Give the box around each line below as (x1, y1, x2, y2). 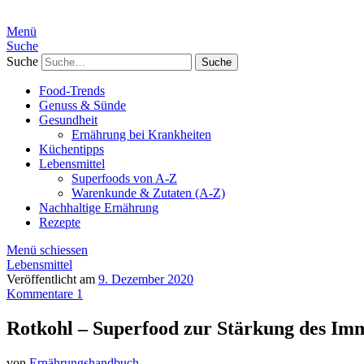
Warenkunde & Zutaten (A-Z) (71, 186, 225, 200)
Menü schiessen (6, 243, 88, 257)
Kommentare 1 (6, 287, 83, 301)
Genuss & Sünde (39, 98, 126, 112)
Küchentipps (39, 142, 104, 156)
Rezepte (39, 215, 80, 229)
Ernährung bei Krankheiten (71, 128, 211, 141)
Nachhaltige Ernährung (39, 201, 158, 214)
